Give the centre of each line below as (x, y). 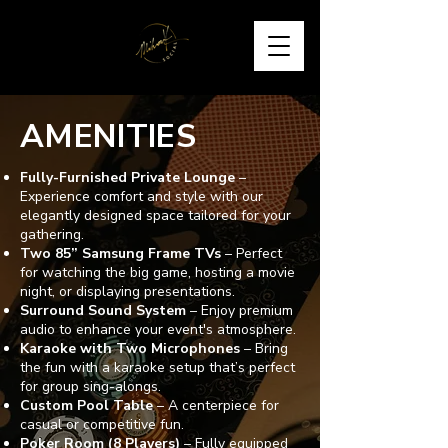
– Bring (264, 348)
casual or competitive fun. (102, 424)
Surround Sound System (103, 310)
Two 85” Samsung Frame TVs (120, 253)
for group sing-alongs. (90, 386)
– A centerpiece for (216, 405)
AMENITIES (108, 136)
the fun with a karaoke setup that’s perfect (157, 367)
